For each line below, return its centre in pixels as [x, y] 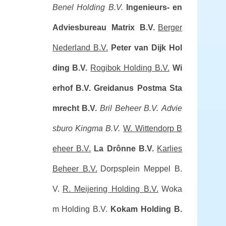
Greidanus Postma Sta [138, 88]
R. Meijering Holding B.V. [110, 189]
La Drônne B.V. [124, 149]
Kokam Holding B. [147, 209]
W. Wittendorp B [153, 128]
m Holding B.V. [80, 209]
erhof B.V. [72, 88]
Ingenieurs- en [154, 7]
